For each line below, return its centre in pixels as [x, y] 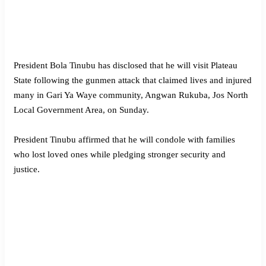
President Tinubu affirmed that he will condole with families [124, 140]
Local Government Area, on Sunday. [81, 110]
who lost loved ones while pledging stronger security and [120, 155]
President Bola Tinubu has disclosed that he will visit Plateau [126, 66]
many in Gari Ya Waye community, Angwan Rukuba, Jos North [131, 95]
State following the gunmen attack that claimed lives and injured [133, 80]
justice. [27, 170]
